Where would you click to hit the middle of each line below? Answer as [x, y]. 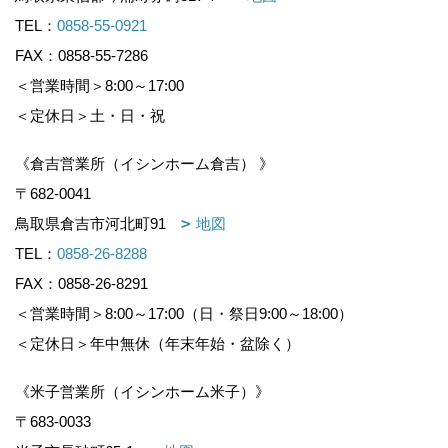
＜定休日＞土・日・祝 [90, 116]
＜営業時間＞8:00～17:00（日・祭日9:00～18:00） [191, 314]
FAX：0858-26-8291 [81, 284]
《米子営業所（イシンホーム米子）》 [142, 392]
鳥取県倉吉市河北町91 [98, 224]
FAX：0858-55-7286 [81, 56]
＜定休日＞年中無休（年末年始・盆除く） [157, 344]
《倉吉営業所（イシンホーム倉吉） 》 [144, 164]
